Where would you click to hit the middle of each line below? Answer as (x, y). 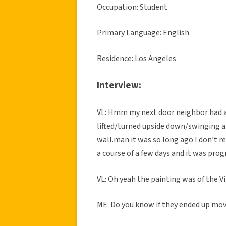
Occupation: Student (133, 7)
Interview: (119, 85)
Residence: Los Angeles (136, 58)
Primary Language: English (143, 33)
